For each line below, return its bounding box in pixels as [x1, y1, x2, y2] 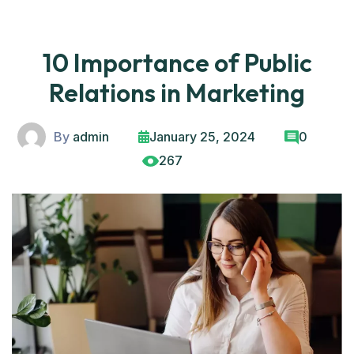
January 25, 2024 [149, 129, 255, 145]
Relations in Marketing [49, 77, 305, 108]
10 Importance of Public [42, 47, 312, 78]
